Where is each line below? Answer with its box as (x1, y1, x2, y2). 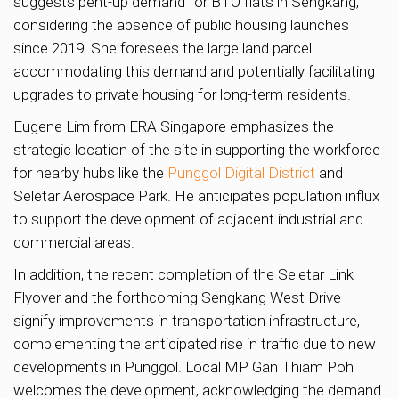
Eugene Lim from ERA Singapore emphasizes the (13, 118, 334, 136)
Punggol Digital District (167, 164, 315, 183)
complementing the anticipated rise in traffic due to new (13, 335, 376, 354)
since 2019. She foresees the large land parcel (13, 39, 312, 58)
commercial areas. (13, 233, 134, 252)
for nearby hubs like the (13, 164, 167, 183)
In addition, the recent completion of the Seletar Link (13, 265, 354, 284)
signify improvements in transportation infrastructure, (13, 312, 360, 330)
